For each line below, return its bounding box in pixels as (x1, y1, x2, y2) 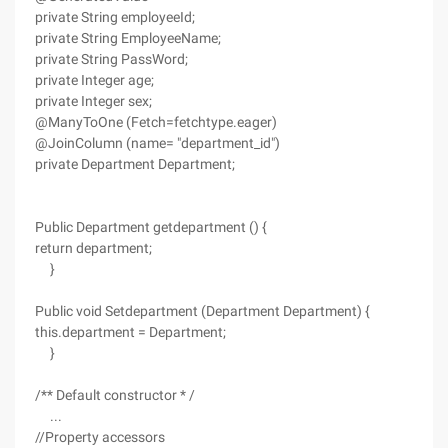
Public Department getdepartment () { (35, 219, 267, 235)
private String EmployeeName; (35, 30, 221, 46)
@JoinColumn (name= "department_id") (35, 135, 280, 151)
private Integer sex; (35, 93, 152, 109)
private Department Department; (35, 156, 235, 172)
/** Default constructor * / (35, 387, 195, 403)
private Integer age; (35, 72, 154, 88)
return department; (35, 240, 152, 256)
